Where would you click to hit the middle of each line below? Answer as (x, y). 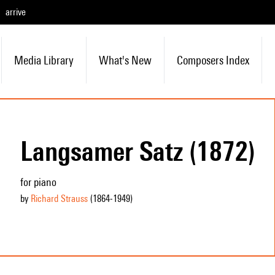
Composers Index (213, 60)
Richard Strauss (59, 199)
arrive (16, 12)
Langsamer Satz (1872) (137, 151)
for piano (38, 182)
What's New (125, 60)
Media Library (44, 60)
